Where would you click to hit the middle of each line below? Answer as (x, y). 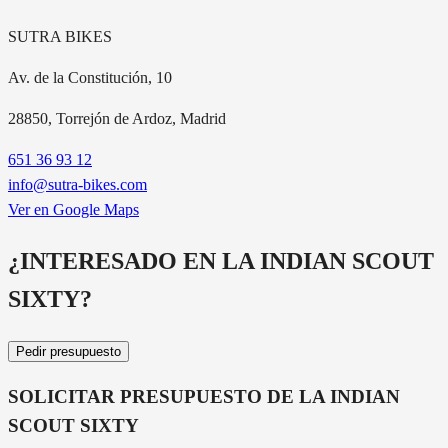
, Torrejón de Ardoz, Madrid (137, 119)
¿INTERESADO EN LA (134, 261)
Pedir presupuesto (68, 352)
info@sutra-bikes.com (77, 185)
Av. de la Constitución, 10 (90, 78)
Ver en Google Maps (73, 210)
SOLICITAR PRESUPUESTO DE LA (169, 396)
